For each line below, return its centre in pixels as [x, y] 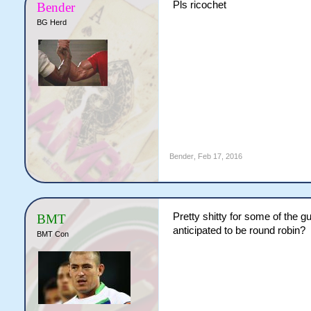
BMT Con [52, 234]
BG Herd [51, 22]
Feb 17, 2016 [220, 156]
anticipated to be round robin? [239, 230]
